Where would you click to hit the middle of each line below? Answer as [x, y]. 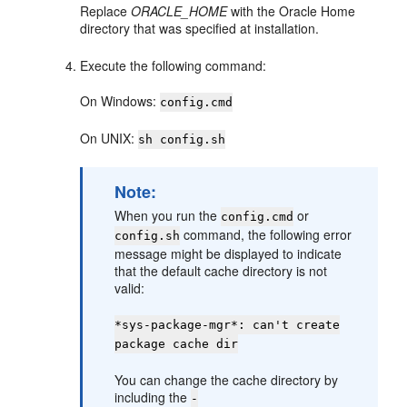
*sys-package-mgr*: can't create [228, 325]
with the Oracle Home [292, 11]
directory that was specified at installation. [200, 28]
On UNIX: [109, 138]
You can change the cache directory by [227, 380]
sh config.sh [182, 139]
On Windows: [120, 101]
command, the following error [266, 234]
